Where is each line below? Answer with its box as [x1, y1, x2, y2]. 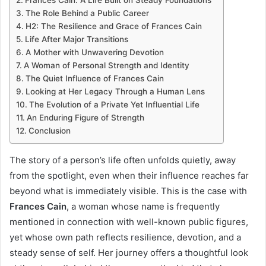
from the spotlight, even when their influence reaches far [9, 170, 249, 181]
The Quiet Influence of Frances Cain [25, 74, 164, 83]
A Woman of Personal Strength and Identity [23, 61, 189, 70]
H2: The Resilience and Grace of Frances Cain [25, 21, 202, 31]
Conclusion [28, 126, 71, 135]
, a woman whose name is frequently [66, 201, 220, 212]
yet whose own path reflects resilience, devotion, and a [9, 232, 241, 243]
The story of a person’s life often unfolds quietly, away [9, 154, 236, 166]
